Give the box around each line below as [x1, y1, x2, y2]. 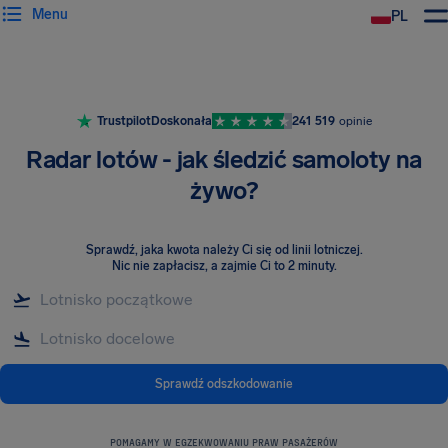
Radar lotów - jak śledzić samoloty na [25, 145, 423, 174]
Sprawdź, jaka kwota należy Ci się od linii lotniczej [85, 243, 360, 257]
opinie [338, 114, 372, 128]
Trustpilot [96, 114, 151, 128]
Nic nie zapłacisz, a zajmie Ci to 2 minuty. [111, 259, 337, 273]
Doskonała [150, 114, 212, 128]
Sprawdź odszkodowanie [155, 376, 293, 391]
